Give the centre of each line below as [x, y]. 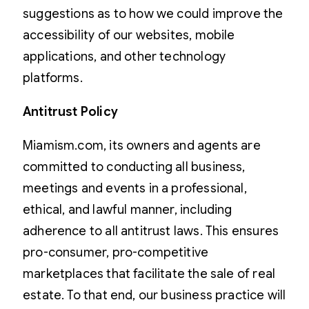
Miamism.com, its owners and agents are [142, 145]
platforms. [53, 78]
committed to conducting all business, [134, 167]
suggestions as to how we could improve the [153, 13]
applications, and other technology [124, 56]
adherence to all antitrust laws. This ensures [151, 231]
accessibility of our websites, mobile [129, 35]
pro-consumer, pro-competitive [116, 252]
